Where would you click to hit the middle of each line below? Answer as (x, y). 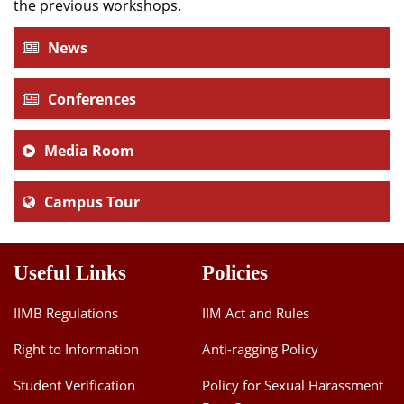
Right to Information (76, 349)
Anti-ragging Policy (260, 349)
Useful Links (70, 273)
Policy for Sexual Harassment (293, 385)
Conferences (92, 99)
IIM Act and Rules (256, 313)
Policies (235, 273)
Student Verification (74, 385)
